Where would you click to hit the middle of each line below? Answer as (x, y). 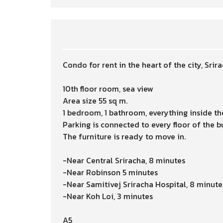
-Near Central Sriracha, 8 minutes (124, 160)
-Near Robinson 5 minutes (110, 172)
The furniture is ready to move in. (124, 136)
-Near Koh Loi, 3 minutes (108, 196)
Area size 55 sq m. (95, 101)
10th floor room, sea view (108, 89)
